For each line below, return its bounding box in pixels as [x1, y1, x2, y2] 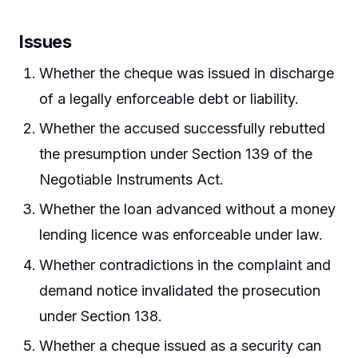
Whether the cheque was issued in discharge [39, 64, 335, 82]
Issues [19, 30, 72, 52]
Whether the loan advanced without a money [39, 201, 336, 218]
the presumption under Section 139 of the [39, 145, 313, 162]
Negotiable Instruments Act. [39, 170, 225, 188]
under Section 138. [39, 307, 163, 324]
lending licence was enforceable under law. [39, 226, 324, 244]
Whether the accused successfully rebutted [39, 119, 326, 137]
